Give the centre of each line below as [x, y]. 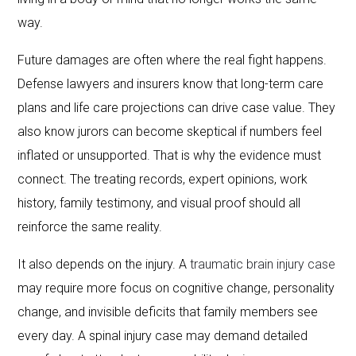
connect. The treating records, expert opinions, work [163, 179]
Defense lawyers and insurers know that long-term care [171, 83]
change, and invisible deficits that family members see [168, 311]
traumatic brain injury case [263, 264]
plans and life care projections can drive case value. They [177, 107]
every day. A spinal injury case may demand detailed [163, 335]
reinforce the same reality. [90, 226]
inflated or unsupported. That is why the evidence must [170, 155]
